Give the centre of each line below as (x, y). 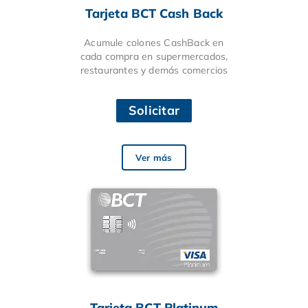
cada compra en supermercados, (154, 56)
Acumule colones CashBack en (154, 42)
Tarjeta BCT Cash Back (154, 13)
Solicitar (154, 110)
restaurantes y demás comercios (154, 70)
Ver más (154, 157)
